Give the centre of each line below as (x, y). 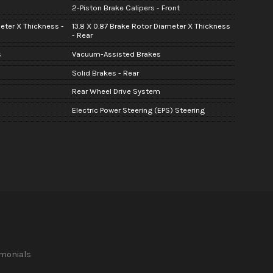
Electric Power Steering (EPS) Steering (138, 110)
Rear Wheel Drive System (116, 91)
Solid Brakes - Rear (105, 73)
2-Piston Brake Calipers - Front (126, 7)
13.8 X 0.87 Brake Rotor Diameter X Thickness (151, 26)
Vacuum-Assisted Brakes (116, 54)
